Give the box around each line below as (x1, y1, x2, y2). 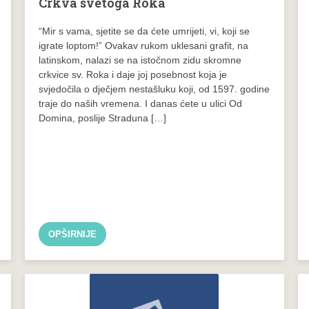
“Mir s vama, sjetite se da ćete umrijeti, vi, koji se (38, 25, 250, 37)
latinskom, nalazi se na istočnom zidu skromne (38, 54, 241, 66)
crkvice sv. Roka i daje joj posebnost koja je (38, 68, 227, 80)
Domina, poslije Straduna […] (38, 112, 166, 123)
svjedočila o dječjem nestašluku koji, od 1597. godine (38, 83, 270, 94)
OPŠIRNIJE (48, 229, 97, 239)
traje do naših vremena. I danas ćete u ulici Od (38, 97, 242, 109)
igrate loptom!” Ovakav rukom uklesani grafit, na (38, 39, 248, 51)
